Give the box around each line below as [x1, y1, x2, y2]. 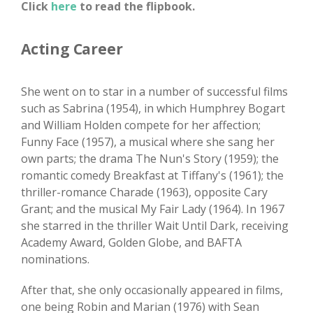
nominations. [21, 252, 89, 268]
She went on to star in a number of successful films [21, 84, 288, 100]
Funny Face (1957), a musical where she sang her [21, 134, 275, 150]
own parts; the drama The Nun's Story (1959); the [21, 151, 279, 167]
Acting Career [21, 39, 123, 59]
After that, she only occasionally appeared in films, [21, 282, 283, 298]
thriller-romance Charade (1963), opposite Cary [21, 184, 268, 201]
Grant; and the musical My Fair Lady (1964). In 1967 [21, 201, 284, 217]
